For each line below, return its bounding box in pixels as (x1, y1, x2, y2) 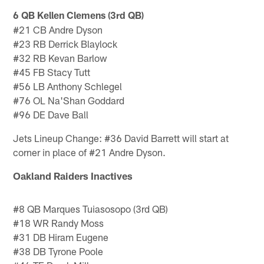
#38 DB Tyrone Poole (13, 245, 104, 257)
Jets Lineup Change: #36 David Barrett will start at (13, 131, 229, 144)
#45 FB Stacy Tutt (13, 65, 91, 78)
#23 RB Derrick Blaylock (13, 37, 118, 49)
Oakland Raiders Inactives (13, 169, 133, 181)
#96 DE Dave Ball (13, 108, 89, 120)
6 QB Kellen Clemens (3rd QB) (13, 9, 144, 21)
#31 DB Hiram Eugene (13, 230, 109, 243)
